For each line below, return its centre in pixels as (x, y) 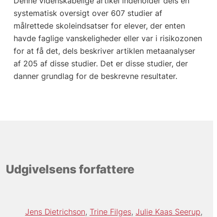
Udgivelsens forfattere (70, 169)
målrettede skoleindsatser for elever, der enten (99, 26)
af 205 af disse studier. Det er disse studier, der (101, 64)
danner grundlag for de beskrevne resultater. (95, 76)
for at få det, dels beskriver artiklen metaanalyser (104, 51)
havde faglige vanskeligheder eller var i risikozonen (108, 39)
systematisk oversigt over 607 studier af (88, 13)
